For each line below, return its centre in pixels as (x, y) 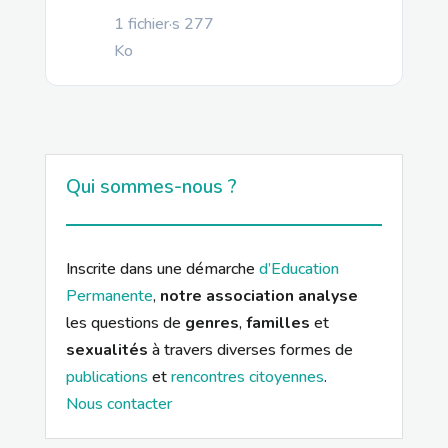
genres (211, 323)
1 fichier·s (148, 24)
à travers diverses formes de (250, 350)
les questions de (125, 323)
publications (106, 377)
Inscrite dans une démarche (162, 269)
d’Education (298, 269)
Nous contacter (118, 404)
